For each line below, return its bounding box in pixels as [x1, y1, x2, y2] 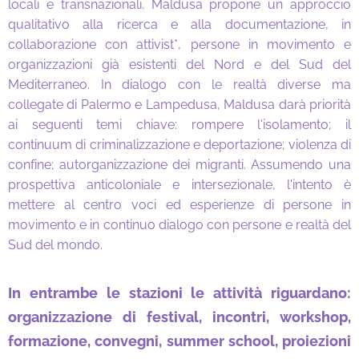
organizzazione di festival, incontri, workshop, [8, 309, 351, 325]
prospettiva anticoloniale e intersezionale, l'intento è [8, 177, 351, 192]
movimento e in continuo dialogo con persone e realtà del [8, 217, 351, 232]
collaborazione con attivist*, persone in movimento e [8, 37, 351, 52]
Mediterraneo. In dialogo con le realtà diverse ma [8, 77, 351, 92]
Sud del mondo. [8, 237, 103, 252]
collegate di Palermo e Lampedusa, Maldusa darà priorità [8, 97, 351, 112]
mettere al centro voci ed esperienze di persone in [8, 197, 351, 212]
